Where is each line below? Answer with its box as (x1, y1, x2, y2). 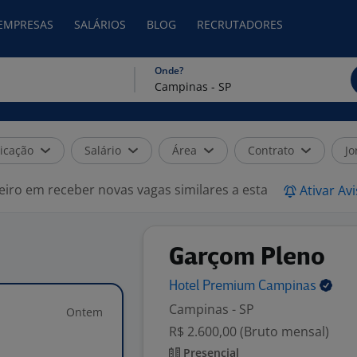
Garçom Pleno (169, 246, 325, 270)
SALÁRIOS (74, 17, 126, 32)
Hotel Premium (169, 280, 258, 293)
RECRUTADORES (197, 17, 283, 32)
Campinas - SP (169, 300, 254, 318)
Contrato (248, 143, 294, 158)
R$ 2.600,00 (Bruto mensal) (169, 323, 329, 340)
